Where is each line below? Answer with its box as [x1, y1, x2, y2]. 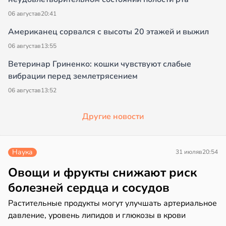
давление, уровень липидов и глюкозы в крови [8, 210, 186, 221]
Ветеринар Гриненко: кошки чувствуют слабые [8, 59, 191, 70]
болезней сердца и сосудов [8, 180, 169, 196]
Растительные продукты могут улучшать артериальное [8, 198, 217, 209]
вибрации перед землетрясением [8, 71, 138, 82]
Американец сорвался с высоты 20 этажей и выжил [8, 26, 209, 38]
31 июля [176, 148, 199, 156]
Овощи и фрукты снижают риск [8, 164, 197, 181]
